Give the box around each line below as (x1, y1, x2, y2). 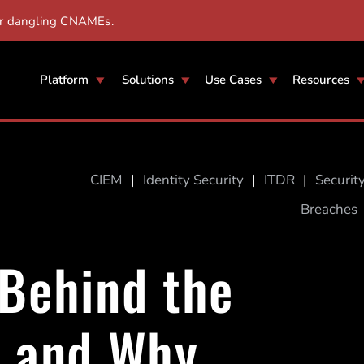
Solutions (121, 71, 174, 88)
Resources (292, 71, 349, 88)
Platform (39, 71, 89, 88)
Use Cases (204, 71, 262, 88)
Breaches (301, 199, 358, 219)
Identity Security (143, 170, 245, 189)
